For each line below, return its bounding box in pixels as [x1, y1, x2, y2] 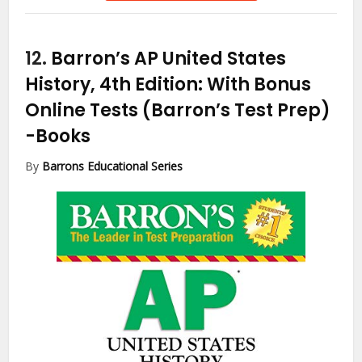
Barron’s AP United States [51, 45, 287, 71]
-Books [25, 123, 91, 149]
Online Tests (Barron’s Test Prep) [25, 97, 331, 123]
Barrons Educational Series [42, 158, 183, 174]
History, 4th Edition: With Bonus [25, 71, 312, 97]
